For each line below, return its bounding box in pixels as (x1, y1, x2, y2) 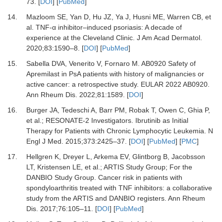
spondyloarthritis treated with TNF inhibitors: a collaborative (26, 184, 212, 192)
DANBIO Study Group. (26, 173, 98, 182)
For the (169, 163, 192, 171)
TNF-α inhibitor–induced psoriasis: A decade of (35, 23, 182, 32)
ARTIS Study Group (102, 163, 166, 171)
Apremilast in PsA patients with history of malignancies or (26, 70, 204, 78)
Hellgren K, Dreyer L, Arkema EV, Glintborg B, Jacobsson (26, 153, 205, 161)
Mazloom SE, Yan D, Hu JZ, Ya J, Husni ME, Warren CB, (26, 13, 205, 21)
